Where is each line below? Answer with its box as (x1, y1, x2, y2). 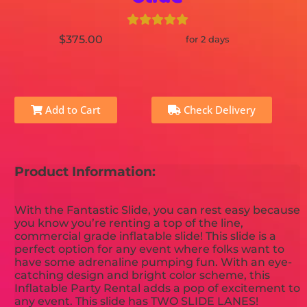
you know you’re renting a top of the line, (14, 216, 244, 230)
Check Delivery (181, 102, 256, 116)
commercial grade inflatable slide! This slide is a (14, 229, 277, 243)
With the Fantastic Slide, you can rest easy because (14, 203, 301, 217)
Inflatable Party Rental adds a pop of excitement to (14, 281, 301, 295)
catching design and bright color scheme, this (14, 268, 271, 282)
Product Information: (14, 163, 156, 180)
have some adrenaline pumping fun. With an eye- (14, 255, 293, 269)
